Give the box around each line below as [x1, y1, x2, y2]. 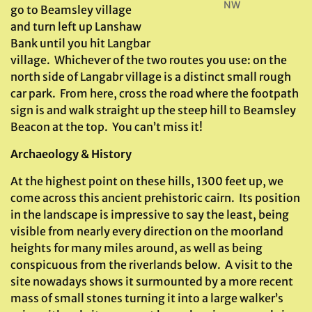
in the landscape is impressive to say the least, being [10, 208, 289, 221]
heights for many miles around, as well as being [10, 241, 263, 255]
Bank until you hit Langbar [10, 36, 150, 50]
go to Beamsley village [10, 3, 132, 17]
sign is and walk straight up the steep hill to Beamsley [10, 103, 296, 117]
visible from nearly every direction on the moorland [10, 224, 283, 238]
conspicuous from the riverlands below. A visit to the [10, 258, 292, 272]
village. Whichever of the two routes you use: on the [10, 53, 287, 67]
